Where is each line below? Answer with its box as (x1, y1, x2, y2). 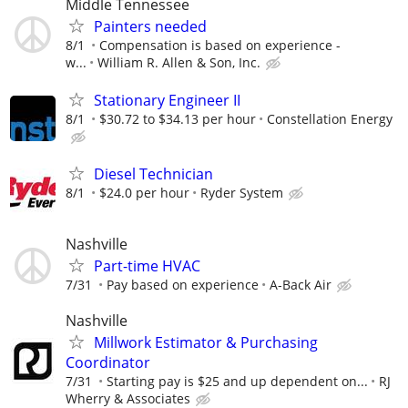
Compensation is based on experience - (99, 36, 341, 54)
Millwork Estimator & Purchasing (94, 332, 318, 353)
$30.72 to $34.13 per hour (99, 109, 256, 127)
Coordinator (66, 352, 150, 373)
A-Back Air (270, 276, 331, 294)
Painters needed (94, 15, 207, 36)
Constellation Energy (267, 109, 393, 127)
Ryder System (200, 184, 283, 202)
